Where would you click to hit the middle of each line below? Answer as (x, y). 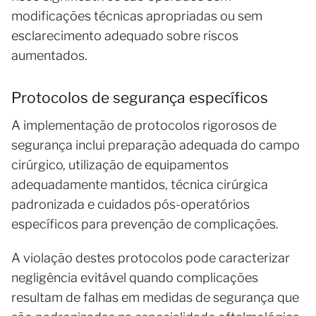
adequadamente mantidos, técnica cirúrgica (140, 184)
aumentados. (49, 55)
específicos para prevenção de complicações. (145, 224)
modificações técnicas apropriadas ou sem (137, 16)
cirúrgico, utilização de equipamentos (120, 164)
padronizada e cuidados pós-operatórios (130, 204)
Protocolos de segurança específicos (140, 97)
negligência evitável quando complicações (135, 277)
